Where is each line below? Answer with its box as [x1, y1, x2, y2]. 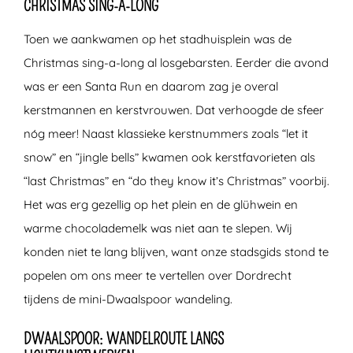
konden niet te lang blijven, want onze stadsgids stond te [24, 243, 329, 259]
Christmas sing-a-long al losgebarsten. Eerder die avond [24, 54, 329, 70]
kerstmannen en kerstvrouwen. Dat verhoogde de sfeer [24, 102, 324, 117]
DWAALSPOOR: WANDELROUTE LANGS [24, 329, 224, 348]
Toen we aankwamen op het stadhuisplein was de [24, 31, 292, 46]
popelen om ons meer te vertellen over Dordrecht [24, 267, 292, 283]
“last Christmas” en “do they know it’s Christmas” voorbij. [24, 173, 329, 188]
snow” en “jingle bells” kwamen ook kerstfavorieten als [24, 149, 315, 165]
